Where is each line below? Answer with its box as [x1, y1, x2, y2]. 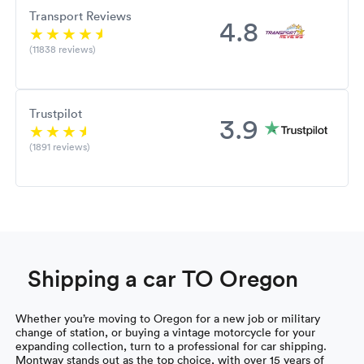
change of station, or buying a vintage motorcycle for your [15, 323, 316, 340]
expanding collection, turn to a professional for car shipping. [15, 337, 327, 353]
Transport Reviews [29, 6, 132, 24]
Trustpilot [29, 104, 83, 121]
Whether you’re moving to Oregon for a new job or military [15, 310, 321, 326]
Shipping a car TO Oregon [28, 262, 299, 293]
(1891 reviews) [29, 138, 91, 154]
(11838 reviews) [29, 41, 97, 56]
